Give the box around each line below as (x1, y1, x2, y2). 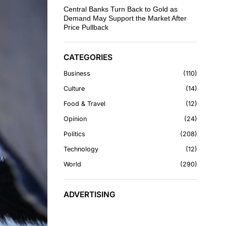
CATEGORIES (64, 52, 112, 62)
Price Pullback (64, 23, 108, 31)
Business (64, 70, 90, 77)
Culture (64, 85, 85, 92)
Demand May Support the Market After (64, 14, 187, 22)
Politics (64, 130, 85, 138)
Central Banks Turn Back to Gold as (64, 5, 178, 13)
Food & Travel (64, 100, 105, 107)
